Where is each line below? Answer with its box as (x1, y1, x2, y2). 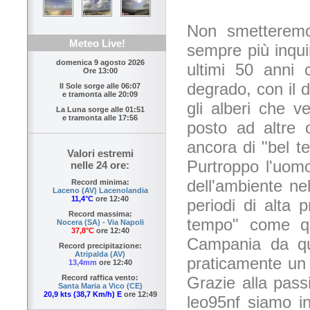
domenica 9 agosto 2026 (55, 58, 145, 67)
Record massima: (68, 210, 132, 219)
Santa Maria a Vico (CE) (57, 282, 143, 291)
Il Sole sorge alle (60, 82, 121, 91)
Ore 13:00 (82, 66, 118, 75)
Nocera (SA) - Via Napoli (56, 218, 144, 227)
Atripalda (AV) (75, 250, 125, 259)
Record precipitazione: (58, 241, 142, 250)
